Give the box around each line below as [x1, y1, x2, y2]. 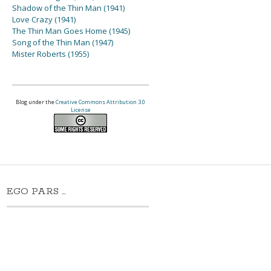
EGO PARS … [7, 185, 66, 198]
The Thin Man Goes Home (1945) [12, 25, 131, 37]
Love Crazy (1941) [12, 14, 76, 25]
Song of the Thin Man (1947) [12, 37, 114, 48]
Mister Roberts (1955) [12, 48, 90, 60]
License [70, 106, 91, 114]
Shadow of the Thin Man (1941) [12, 2, 125, 14]
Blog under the [16, 98, 56, 106]
